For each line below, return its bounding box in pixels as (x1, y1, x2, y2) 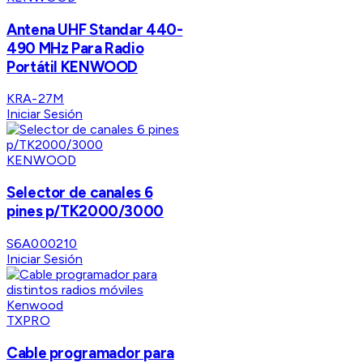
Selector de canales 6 (6, 183, 153, 203)
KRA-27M (6, 91, 65, 107)
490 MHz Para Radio (6, 38, 144, 58)
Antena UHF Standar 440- (6, 19, 183, 39)
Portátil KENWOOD (6, 57, 139, 76)
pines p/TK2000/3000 (6, 202, 164, 221)
